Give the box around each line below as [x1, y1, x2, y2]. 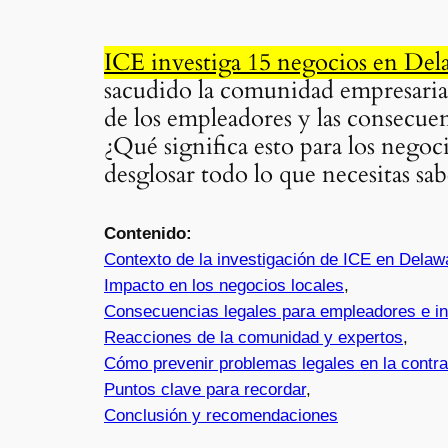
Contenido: [104, 224, 192, 243]
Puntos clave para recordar [104, 380, 306, 399]
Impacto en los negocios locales [104, 276, 344, 295]
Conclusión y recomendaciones [104, 406, 338, 425]
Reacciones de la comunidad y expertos [104, 328, 403, 347]
